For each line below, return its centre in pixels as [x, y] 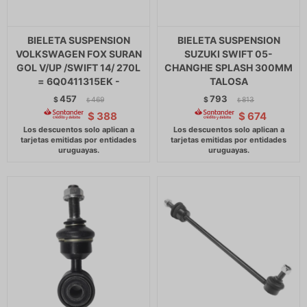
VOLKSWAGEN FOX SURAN [78, 54]
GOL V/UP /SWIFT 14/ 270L [78, 67]
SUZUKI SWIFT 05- [229, 54]
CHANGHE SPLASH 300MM [229, 67]
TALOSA [229, 81]
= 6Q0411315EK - [78, 81]
